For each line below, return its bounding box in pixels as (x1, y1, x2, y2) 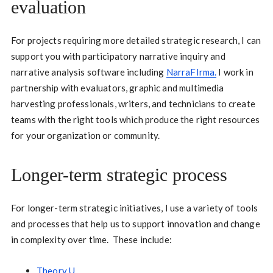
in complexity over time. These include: (10, 234, 172, 246)
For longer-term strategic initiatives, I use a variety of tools (10, 202, 258, 214)
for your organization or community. (10, 130, 160, 141)
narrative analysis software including (10, 66, 166, 78)
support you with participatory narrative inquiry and (10, 51, 225, 62)
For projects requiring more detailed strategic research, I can (10, 35, 261, 46)
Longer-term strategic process (10, 165, 227, 185)
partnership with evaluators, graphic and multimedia (10, 82, 224, 94)
